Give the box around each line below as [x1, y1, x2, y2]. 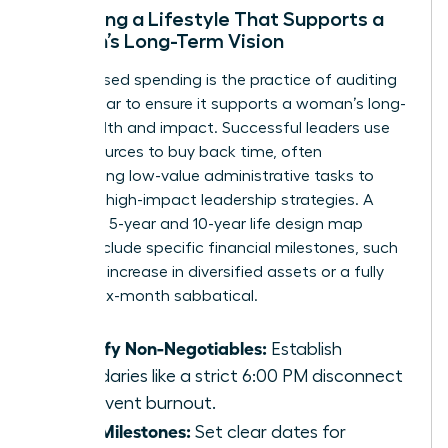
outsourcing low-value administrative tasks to [37, 167, 374, 184]
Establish [267, 339, 342, 358]
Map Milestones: [57, 418, 191, 441]
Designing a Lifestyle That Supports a [37, 8, 384, 29]
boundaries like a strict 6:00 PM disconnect [57, 366, 403, 385]
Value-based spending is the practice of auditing [37, 71, 397, 88]
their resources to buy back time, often [37, 143, 322, 160]
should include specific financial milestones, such [37, 239, 398, 256]
